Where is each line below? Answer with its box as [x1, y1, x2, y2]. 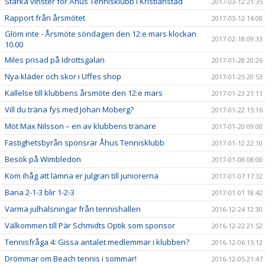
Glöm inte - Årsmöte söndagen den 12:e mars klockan [5, 28, 196, 39]
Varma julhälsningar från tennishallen [5, 203, 141, 214]
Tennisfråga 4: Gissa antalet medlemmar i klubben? [5, 237, 189, 247]
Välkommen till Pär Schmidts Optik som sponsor [5, 220, 175, 231]
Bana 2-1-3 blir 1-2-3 [5, 187, 75, 198]
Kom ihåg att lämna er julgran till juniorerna [5, 170, 159, 181]
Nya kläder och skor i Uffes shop [5, 71, 121, 82]
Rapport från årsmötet [5, 12, 85, 23]
